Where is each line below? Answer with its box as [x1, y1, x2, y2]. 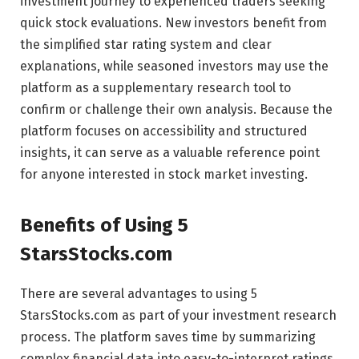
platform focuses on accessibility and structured [20, 123, 308, 139]
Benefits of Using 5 [20, 214, 188, 237]
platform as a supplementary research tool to [20, 79, 291, 95]
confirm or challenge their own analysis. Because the [20, 101, 333, 117]
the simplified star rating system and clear [20, 36, 272, 52]
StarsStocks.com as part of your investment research [20, 308, 337, 324]
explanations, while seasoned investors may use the [20, 58, 329, 74]
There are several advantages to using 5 [20, 286, 257, 302]
